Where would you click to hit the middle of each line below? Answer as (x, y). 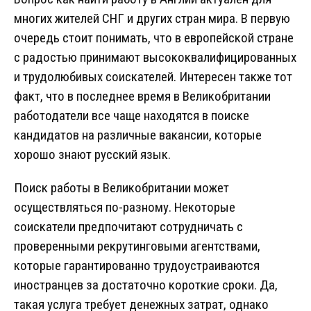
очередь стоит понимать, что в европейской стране (154, 38)
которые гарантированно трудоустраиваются (137, 266)
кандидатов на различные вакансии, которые (138, 135)
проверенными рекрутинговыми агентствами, (137, 246)
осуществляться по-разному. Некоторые (125, 208)
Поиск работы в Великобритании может (121, 188)
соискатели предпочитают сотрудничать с (128, 227)
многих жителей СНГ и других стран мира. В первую (152, 19)
